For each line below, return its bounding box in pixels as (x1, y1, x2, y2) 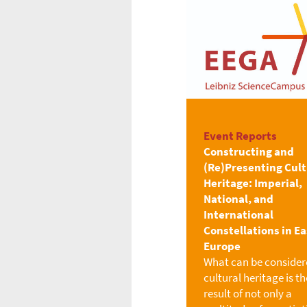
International (204, 207, 273, 223)
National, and (204, 191, 273, 207)
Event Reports (204, 128, 277, 144)
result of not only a (204, 286, 292, 302)
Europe (204, 238, 241, 254)
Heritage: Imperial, (204, 175, 302, 191)
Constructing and (204, 144, 294, 160)
